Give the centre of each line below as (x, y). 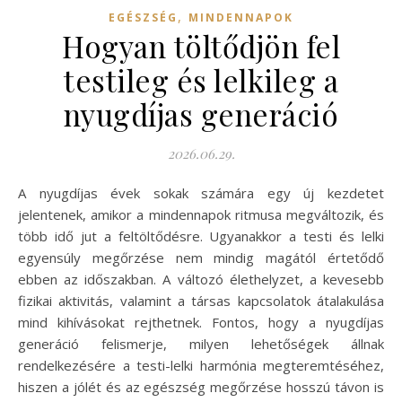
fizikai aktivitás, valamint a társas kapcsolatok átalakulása (201, 300)
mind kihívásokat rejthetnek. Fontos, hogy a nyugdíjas (201, 322)
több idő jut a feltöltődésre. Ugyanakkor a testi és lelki (201, 236)
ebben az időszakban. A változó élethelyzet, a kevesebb (201, 279)
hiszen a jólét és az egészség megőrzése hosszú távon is (201, 386)
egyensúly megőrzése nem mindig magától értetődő (201, 257)
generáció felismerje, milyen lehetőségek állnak (201, 343)
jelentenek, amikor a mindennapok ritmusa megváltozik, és (201, 214)
